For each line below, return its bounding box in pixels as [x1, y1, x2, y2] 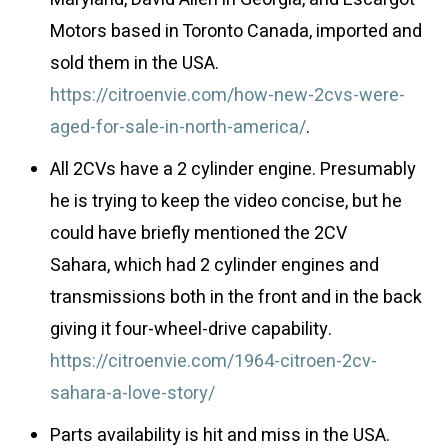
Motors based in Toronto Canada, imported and [50, 18, 422, 45]
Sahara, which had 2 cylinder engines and [50, 252, 379, 279]
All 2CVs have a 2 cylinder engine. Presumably [50, 156, 416, 183]
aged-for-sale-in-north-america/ [50, 114, 306, 141]
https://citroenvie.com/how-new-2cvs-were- [50, 82, 405, 109]
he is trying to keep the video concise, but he [50, 188, 402, 215]
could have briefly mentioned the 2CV [50, 220, 347, 247]
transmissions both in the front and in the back [50, 284, 422, 311]
